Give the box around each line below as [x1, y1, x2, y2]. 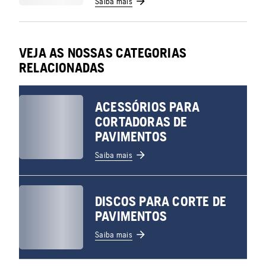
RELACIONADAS [19, 60, 105, 75]
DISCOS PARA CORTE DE [95, 194, 226, 209]
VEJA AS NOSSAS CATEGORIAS [19, 45, 186, 61]
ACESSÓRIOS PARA [95, 99, 199, 115]
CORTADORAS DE [95, 114, 188, 129]
